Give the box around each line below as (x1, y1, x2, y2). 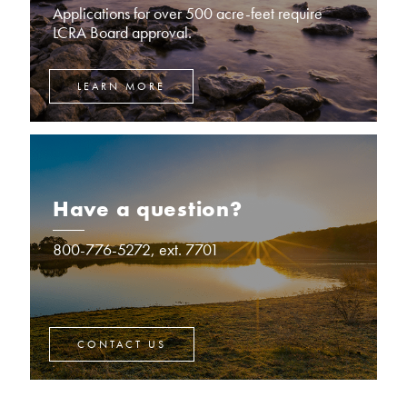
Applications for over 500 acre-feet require (53, 3, 323, 24)
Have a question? (53, 194, 243, 223)
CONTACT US (77, 337, 166, 352)
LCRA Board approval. (53, 22, 192, 43)
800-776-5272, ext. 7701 (53, 239, 219, 260)
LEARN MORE (77, 79, 165, 94)
